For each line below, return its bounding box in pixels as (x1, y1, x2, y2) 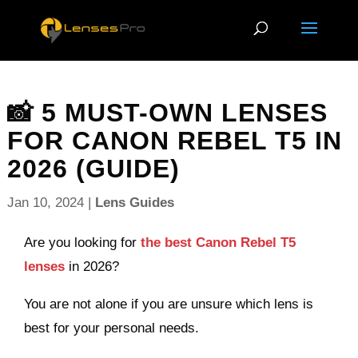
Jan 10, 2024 (6, 195, 84, 210)
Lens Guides (94, 195, 174, 210)
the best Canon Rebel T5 (141, 235, 296, 250)
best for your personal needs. (24, 320, 200, 336)
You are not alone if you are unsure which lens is (24, 296, 314, 312)
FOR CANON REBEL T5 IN (6, 126, 342, 155)
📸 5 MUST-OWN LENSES (6, 98, 328, 127)
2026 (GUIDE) (6, 154, 180, 183)
